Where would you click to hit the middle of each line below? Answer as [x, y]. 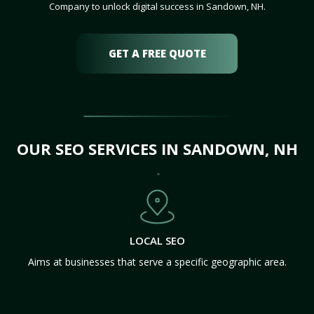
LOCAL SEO [157, 240]
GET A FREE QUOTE [157, 53]
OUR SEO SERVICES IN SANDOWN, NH [157, 149]
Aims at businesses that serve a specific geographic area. [157, 262]
